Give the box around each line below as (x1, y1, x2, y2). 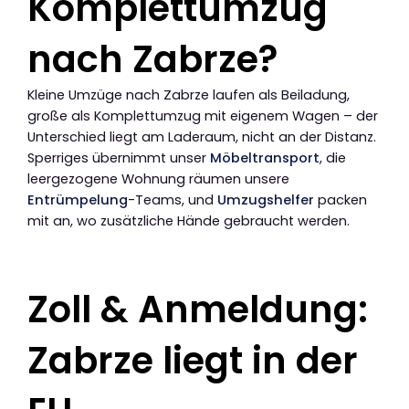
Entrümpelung (27, 191, 128, 210)
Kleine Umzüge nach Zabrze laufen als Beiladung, (27, 86, 350, 105)
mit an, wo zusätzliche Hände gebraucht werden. (27, 212, 350, 231)
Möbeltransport (210, 149, 320, 168)
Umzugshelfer (217, 191, 314, 210)
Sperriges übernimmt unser (27, 149, 210, 168)
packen (314, 191, 367, 210)
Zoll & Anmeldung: (27, 284, 368, 336)
